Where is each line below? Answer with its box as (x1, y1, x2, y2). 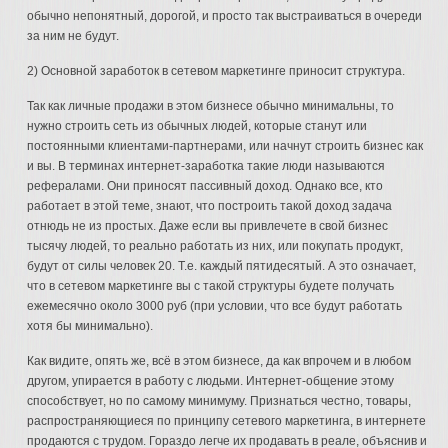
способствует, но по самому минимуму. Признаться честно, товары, (27, 394, 412, 408)
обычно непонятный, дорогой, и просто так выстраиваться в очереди (27, 9, 423, 23)
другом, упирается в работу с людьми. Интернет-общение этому (27, 374, 395, 388)
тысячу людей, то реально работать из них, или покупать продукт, (27, 239, 404, 253)
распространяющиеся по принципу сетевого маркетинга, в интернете (27, 414, 427, 428)
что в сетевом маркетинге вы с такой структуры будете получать (27, 279, 395, 293)
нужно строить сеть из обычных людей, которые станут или (27, 119, 368, 133)
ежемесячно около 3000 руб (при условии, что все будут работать (27, 299, 403, 313)
